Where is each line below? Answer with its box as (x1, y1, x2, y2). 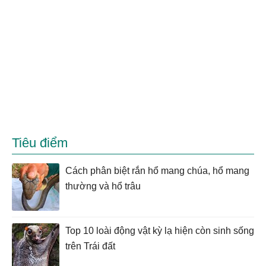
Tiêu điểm (12, 135, 68, 151)
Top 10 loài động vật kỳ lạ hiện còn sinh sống (65, 226, 254, 236)
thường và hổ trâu (65, 181, 141, 192)
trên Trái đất (65, 241, 115, 252)
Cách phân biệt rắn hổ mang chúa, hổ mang (65, 166, 249, 176)
